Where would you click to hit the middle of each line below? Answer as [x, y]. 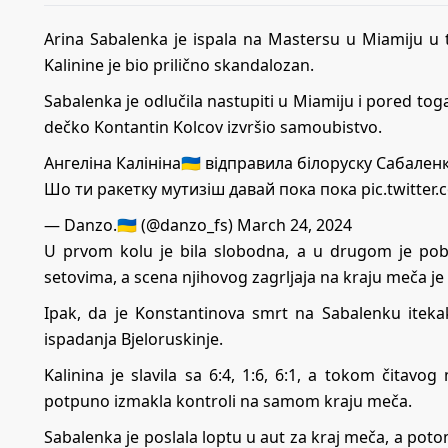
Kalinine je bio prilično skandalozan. [179, 64]
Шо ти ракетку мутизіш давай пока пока [202, 188]
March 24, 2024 [294, 224]
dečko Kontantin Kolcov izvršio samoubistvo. [213, 126]
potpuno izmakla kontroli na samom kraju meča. [228, 400]
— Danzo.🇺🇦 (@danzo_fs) [140, 224]
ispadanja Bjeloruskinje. [133, 338]
